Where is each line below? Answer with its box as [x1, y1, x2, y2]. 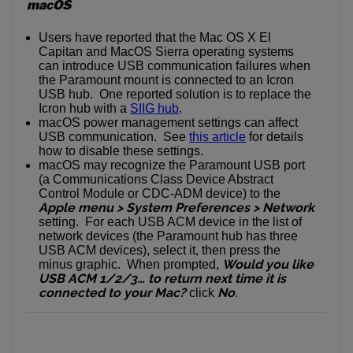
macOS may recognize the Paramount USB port [39, 158, 305, 172]
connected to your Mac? [39, 284, 186, 300]
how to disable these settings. [39, 143, 203, 158]
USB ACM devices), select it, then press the [39, 243, 281, 257]
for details [246, 129, 303, 143]
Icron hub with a [39, 101, 130, 115]
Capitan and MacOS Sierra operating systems [39, 44, 294, 58]
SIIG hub [130, 101, 179, 115]
